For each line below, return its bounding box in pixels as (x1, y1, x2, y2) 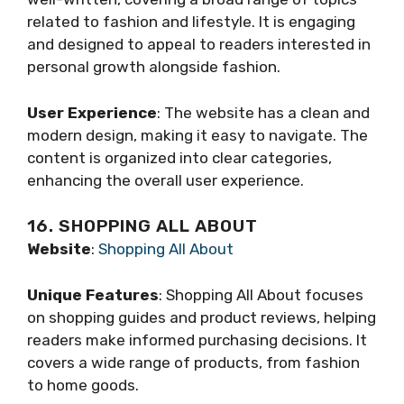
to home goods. (27, 375, 139, 394)
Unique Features (27, 285, 159, 304)
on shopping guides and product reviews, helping (27, 308, 376, 326)
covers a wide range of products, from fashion (27, 353, 360, 372)
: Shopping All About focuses (159, 285, 363, 304)
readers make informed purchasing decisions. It (27, 330, 367, 349)
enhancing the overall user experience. (27, 170, 304, 189)
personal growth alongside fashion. (27, 58, 280, 77)
